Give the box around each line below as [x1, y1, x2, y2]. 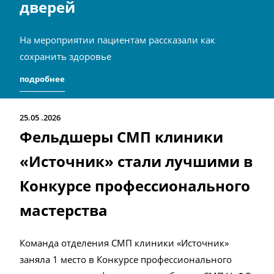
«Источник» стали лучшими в [20, 151, 253, 171]
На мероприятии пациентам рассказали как [20, 34, 215, 46]
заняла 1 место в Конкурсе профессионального [20, 253, 232, 265]
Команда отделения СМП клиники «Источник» [20, 237, 229, 249]
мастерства [20, 200, 108, 220]
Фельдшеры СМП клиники [20, 127, 223, 147]
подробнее [20, 73, 65, 84]
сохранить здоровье [20, 50, 111, 62]
